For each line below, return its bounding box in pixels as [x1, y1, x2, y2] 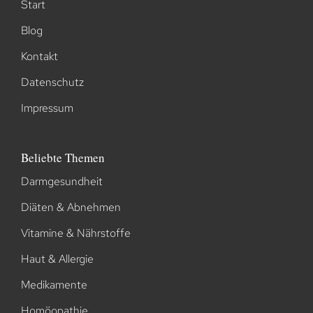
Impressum [20, 100, 73, 115]
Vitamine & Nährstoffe [20, 225, 131, 240]
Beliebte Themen [20, 149, 105, 166]
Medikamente [20, 277, 87, 292]
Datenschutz [20, 74, 84, 89]
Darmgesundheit [20, 173, 103, 189]
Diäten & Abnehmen [20, 199, 121, 214]
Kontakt [20, 48, 58, 64]
